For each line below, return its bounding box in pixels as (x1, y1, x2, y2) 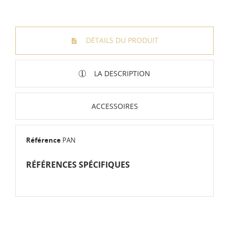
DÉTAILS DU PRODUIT (84, 35, 158, 45)
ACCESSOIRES (91, 101, 138, 111)
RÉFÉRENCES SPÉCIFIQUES (26, 159, 130, 171)
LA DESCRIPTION (92, 68, 150, 78)
